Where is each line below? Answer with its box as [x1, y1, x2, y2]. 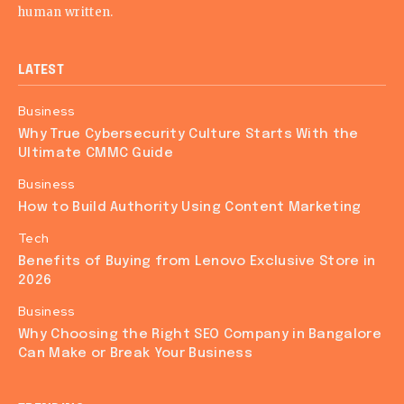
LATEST [18, 64, 64, 77]
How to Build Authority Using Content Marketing [18, 200, 362, 215]
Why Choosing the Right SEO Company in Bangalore [18, 327, 382, 342]
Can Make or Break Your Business [18, 346, 252, 361]
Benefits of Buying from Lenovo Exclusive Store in [18, 254, 376, 269]
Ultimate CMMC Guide [18, 146, 174, 161]
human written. [18, 5, 114, 20]
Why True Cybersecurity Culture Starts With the [18, 127, 359, 142]
